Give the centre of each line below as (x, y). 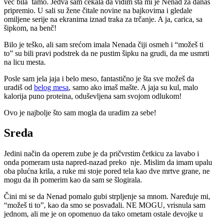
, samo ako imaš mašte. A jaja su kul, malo (133, 87)
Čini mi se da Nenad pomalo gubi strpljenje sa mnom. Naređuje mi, (107, 197)
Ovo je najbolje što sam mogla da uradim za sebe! (80, 112)
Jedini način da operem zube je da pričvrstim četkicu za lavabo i (101, 154)
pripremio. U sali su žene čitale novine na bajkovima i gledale (98, 10)
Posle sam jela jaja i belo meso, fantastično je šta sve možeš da (99, 78)
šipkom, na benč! (30, 28)
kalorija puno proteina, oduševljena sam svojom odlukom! (93, 96)
